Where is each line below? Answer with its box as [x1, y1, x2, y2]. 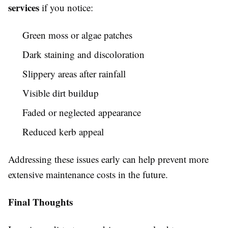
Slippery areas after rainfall [22, 67, 126, 80]
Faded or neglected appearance [22, 105, 141, 119]
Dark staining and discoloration [22, 47, 145, 61]
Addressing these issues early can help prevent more [8, 152, 209, 165]
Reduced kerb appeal [22, 125, 104, 138]
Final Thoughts [8, 194, 73, 209]
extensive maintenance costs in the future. [8, 167, 168, 181]
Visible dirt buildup [22, 86, 99, 99]
